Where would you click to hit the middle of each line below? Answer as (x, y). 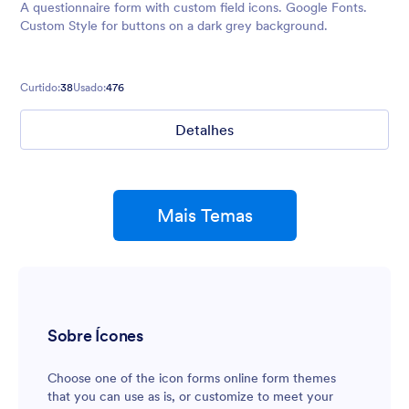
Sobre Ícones (95, 335)
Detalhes (204, 129)
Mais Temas (204, 215)
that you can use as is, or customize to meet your (190, 396)
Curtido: (40, 87)
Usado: (89, 87)
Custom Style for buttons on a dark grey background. (174, 25)
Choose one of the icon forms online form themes (192, 378)
